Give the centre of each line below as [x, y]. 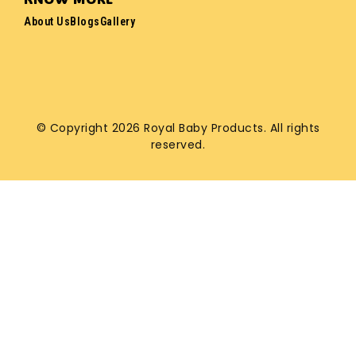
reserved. [178, 144]
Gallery [117, 21]
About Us [47, 21]
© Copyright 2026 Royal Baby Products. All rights [178, 128]
